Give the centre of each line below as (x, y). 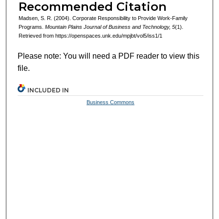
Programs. (32, 27)
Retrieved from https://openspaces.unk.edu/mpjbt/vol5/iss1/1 (90, 35)
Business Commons (111, 102)
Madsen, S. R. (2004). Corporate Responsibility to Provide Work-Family (103, 18)
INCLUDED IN (48, 90)
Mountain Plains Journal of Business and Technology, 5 (110, 27)
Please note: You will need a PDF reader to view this (109, 56)
